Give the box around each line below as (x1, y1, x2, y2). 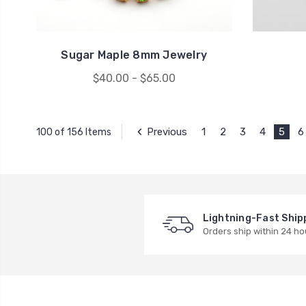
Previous (146, 126, 187, 139)
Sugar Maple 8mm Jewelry (61, 48, 207, 62)
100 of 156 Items (36, 126, 111, 138)
